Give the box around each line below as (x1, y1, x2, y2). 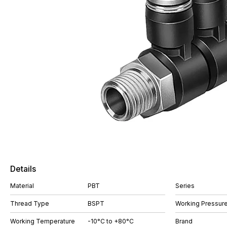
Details (10, 164, 36, 174)
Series (175, 182, 195, 190)
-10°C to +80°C (88, 217, 134, 225)
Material (10, 182, 34, 190)
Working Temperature (10, 217, 75, 225)
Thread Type (10, 200, 49, 207)
